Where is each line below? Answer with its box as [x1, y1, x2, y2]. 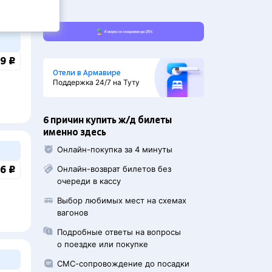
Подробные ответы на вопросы [57, 227, 182, 237]
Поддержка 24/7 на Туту [53, 78, 140, 87]
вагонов [57, 208, 89, 217]
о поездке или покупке [57, 239, 149, 249]
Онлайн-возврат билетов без [57, 164, 172, 174]
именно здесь [43, 127, 106, 138]
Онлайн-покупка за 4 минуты [57, 144, 173, 154]
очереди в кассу [57, 176, 121, 186]
